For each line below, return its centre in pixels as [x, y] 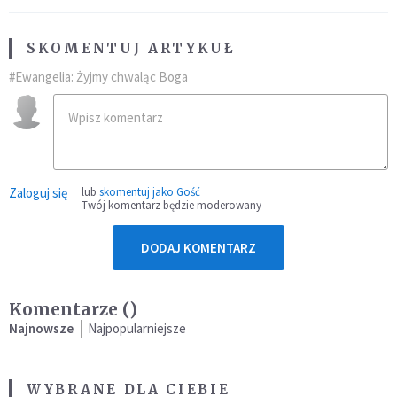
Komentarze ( [69, 310]
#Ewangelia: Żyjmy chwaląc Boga [98, 77]
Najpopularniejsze [137, 329]
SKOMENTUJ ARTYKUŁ [131, 49]
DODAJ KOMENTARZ [198, 248]
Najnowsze [41, 329]
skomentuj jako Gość [150, 192]
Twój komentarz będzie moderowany [171, 206]
